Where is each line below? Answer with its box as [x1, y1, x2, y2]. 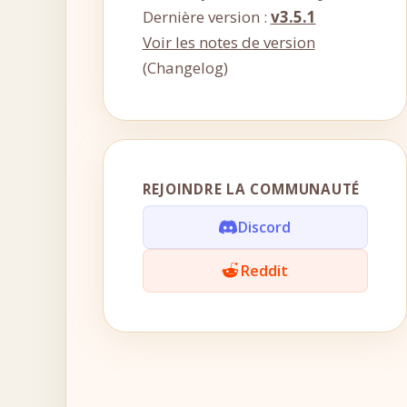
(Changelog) [142, 57, 228, 78]
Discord [237, 217, 292, 237]
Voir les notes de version [142, 32, 315, 53]
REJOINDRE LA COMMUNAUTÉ [142, 180, 361, 198]
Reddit [240, 261, 289, 281]
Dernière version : [142, 6, 271, 27]
